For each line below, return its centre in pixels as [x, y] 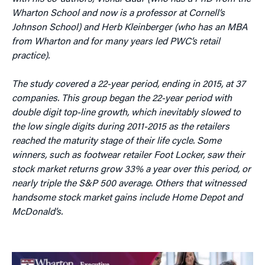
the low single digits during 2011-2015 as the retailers [121, 127]
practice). [31, 56]
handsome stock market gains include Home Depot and [127, 198]
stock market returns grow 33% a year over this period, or [131, 169]
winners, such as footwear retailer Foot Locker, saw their [128, 155]
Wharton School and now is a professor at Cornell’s [118, 13]
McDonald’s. [37, 212]
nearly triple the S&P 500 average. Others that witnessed [129, 184]
